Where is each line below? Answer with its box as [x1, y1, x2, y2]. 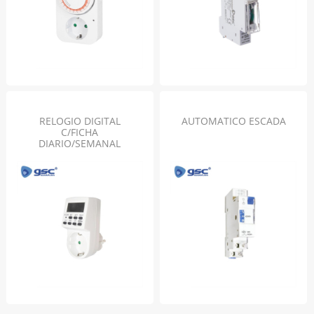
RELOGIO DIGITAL [39, 114, 121, 128]
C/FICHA [61, 125, 99, 139]
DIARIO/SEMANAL [39, 137, 121, 150]
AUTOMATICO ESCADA [181, 114, 286, 128]
